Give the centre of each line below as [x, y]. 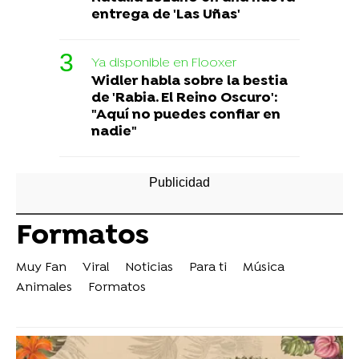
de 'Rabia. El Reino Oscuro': [185, 99]
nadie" [114, 132]
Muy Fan [41, 268]
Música [264, 268]
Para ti [208, 268]
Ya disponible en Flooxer [164, 64]
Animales [44, 288]
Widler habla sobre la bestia [190, 82]
